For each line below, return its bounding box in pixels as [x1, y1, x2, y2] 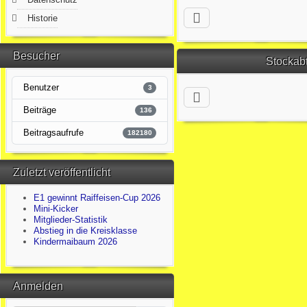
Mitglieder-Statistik [34, 214, 108, 225]
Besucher [13, 50, 60, 62]
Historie [27, 13, 58, 23]
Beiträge [23, 105, 57, 115]
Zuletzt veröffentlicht [13, 167, 110, 178]
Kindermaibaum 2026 [34, 236, 118, 247]
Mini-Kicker [34, 204, 79, 214]
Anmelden [13, 280, 63, 292]
